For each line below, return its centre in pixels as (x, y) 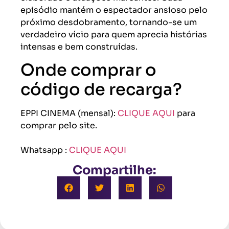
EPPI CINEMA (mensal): (69, 113)
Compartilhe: (114, 170)
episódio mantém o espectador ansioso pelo (114, 10)
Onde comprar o (88, 70)
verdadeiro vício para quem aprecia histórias (114, 34)
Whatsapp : (45, 150)
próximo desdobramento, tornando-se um (109, 22)
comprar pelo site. (59, 126)
